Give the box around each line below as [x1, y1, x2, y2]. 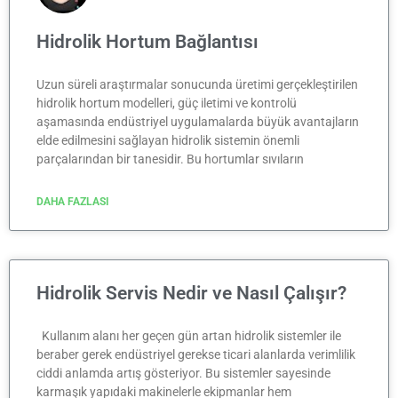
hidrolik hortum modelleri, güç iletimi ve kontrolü [36, 95, 297, 110]
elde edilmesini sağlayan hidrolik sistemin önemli [36, 132, 299, 147]
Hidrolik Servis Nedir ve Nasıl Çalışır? [36, 282, 346, 304]
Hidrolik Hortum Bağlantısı [36, 30, 259, 52]
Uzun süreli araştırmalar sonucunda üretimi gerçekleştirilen [36, 76, 358, 92]
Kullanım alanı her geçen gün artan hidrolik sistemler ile [36, 328, 341, 343]
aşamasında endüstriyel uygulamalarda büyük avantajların [36, 114, 359, 129]
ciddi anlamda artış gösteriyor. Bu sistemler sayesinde [36, 365, 330, 380]
